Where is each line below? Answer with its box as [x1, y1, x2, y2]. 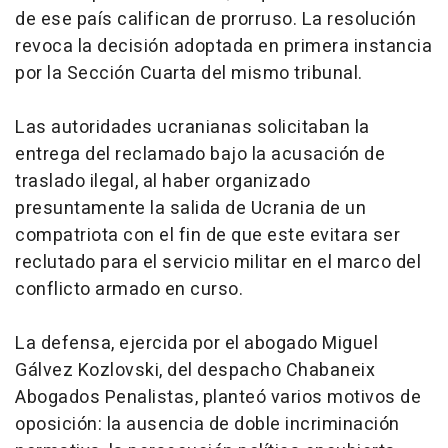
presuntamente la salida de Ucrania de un [15, 195, 366, 223]
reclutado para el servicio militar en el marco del [15, 249, 421, 277]
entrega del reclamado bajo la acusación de [15, 141, 385, 169]
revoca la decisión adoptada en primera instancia [15, 33, 432, 61]
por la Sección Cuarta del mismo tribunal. [15, 60, 363, 88]
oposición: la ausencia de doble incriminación [15, 411, 400, 439]
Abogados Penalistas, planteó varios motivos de [15, 384, 421, 412]
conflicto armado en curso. [15, 276, 243, 304]
